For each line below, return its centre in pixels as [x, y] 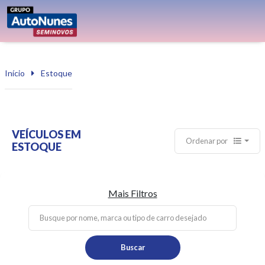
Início [15, 73]
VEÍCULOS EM [46, 134]
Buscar [132, 247]
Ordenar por [208, 141]
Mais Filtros [132, 193]
